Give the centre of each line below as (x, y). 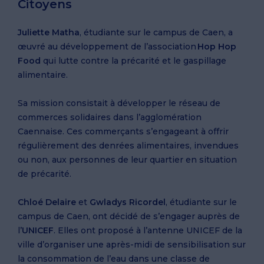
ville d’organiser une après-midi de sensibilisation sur (132, 245)
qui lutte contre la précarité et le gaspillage (133, 61)
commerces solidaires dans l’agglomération (110, 117)
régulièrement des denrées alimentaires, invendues (128, 146)
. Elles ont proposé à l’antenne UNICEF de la (148, 230)
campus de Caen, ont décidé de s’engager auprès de (129, 216)
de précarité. (44, 174)
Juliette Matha (49, 32)
